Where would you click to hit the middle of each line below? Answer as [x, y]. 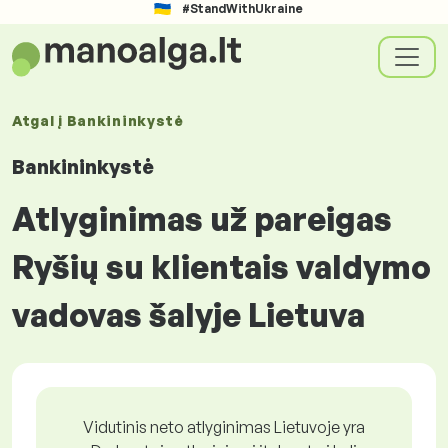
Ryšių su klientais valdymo [221, 267]
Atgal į [39, 120]
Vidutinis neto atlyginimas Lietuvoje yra [224, 427]
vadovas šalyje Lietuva [188, 315]
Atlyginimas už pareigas [202, 219]
